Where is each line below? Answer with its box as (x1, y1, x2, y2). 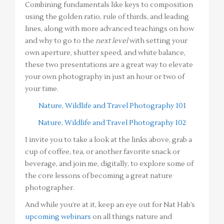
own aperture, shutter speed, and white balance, (25, 48, 185, 57)
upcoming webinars (25, 212, 91, 221)
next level (95, 36, 128, 45)
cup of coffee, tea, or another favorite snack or (25, 147, 180, 156)
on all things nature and (91, 212, 172, 221)
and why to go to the (25, 36, 95, 45)
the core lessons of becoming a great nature (25, 171, 172, 180)
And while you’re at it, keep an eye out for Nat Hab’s (25, 200, 195, 209)
